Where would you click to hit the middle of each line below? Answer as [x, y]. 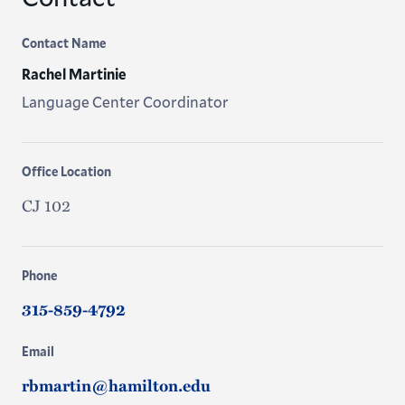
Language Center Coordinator [125, 102]
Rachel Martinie [74, 74]
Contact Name [63, 43]
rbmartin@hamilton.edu [116, 385]
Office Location [66, 171]
